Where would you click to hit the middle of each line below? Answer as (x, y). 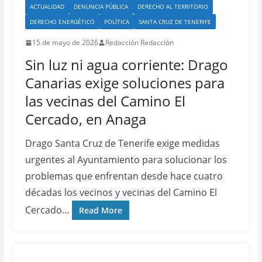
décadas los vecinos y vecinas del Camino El (121, 192)
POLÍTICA (116, 22)
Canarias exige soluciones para (125, 83)
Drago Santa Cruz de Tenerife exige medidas (122, 143)
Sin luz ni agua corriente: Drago (126, 65)
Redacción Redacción (139, 42)
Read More (100, 210)
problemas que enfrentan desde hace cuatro (124, 176)
